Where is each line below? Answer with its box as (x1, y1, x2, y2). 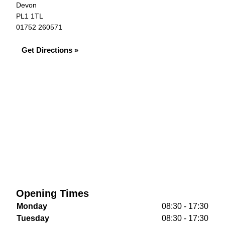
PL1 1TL (16, 12, 43, 20)
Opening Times (16, 188, 89, 199)
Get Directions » (22, 46, 78, 54)
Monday (17, 202, 47, 210)
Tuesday (17, 214, 49, 222)
